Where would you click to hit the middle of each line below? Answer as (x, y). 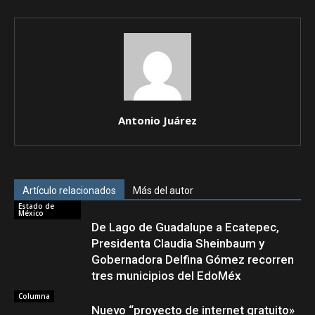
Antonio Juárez (157, 121)
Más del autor (163, 191)
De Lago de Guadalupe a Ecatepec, (185, 227)
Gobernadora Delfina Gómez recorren (193, 260)
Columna (34, 296)
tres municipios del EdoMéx (166, 276)
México (31, 213)
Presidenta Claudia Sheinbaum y (178, 244)
